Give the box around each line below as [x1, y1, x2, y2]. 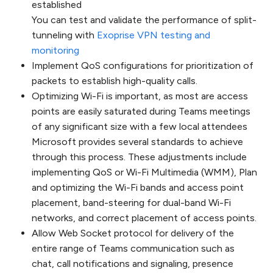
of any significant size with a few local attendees [32, 121, 248, 132]
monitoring [32, 44, 80, 56]
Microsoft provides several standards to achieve [32, 136, 244, 147]
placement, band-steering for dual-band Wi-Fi [32, 197, 232, 208]
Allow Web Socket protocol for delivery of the [32, 227, 235, 239]
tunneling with [32, 29, 97, 41]
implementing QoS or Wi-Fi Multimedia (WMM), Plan [32, 166, 258, 178]
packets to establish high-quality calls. [32, 75, 198, 87]
